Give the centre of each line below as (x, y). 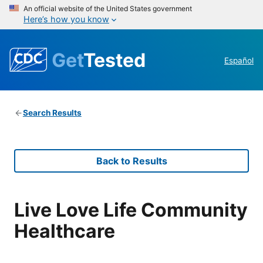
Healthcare (65, 231)
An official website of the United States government (108, 9)
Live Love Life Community (131, 210)
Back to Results (131, 161)
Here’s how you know (66, 19)
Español (239, 61)
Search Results (52, 113)
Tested (114, 60)
